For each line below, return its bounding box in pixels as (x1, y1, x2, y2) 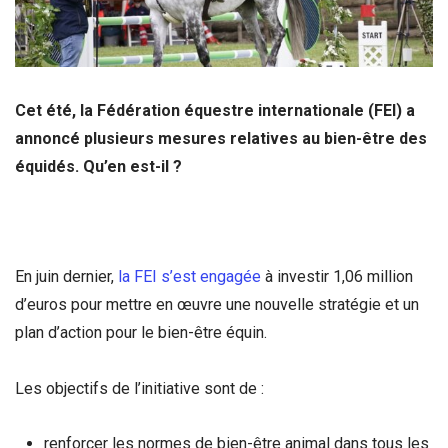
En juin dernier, (15, 267, 118, 287)
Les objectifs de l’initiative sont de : (15, 378, 264, 398)
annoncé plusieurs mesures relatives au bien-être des (15, 129, 427, 148)
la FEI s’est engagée (118, 267, 261, 287)
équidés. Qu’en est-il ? (15, 157, 182, 176)
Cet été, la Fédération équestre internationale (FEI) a (15, 101, 415, 120)
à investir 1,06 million (261, 267, 413, 287)
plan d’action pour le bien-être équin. (15, 323, 267, 343)
